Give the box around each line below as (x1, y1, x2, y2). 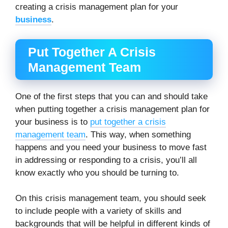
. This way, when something (85, 129, 191, 139)
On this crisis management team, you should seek (15, 193, 206, 204)
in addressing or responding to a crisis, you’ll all (15, 155, 197, 165)
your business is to (15, 117, 90, 127)
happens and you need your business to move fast (15, 142, 207, 152)
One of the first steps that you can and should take (15, 91, 208, 101)
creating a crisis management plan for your (15, 2, 178, 12)
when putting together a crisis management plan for (15, 104, 210, 114)
